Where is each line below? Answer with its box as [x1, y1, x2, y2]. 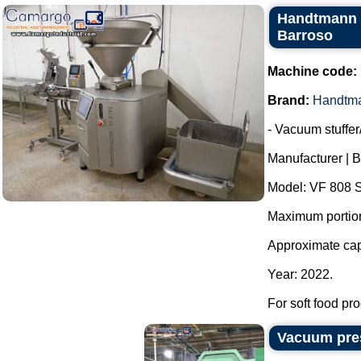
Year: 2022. [268, 268, 333, 281]
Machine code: [268, 64, 357, 78]
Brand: [268, 93, 309, 107]
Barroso [277, 27, 333, 44]
